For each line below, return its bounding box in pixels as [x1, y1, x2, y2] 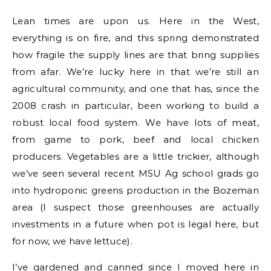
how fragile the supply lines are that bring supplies [12, 49, 259, 60]
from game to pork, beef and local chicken [12, 134, 259, 145]
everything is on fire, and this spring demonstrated [12, 32, 259, 44]
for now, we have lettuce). [12, 235, 132, 247]
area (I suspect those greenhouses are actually [12, 201, 259, 213]
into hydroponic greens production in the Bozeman [12, 184, 259, 196]
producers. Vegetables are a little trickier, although [12, 151, 259, 162]
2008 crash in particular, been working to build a [12, 100, 259, 111]
